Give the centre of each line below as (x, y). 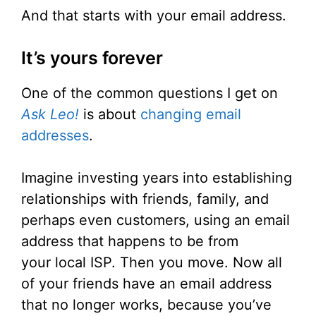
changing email (191, 115)
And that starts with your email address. (154, 16)
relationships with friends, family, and (145, 199)
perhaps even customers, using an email (156, 220)
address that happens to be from (130, 242)
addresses (55, 136)
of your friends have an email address (146, 284)
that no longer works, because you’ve (146, 305)
